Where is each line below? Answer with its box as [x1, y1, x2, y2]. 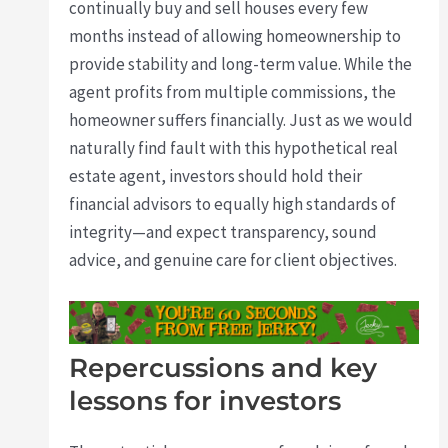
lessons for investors [69, 385, 342, 418]
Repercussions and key [69, 352, 378, 385]
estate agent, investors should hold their [69, 164, 363, 187]
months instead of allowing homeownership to [69, 24, 402, 47]
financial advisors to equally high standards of [69, 192, 397, 215]
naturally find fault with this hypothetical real [69, 136, 399, 159]
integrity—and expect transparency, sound [69, 220, 378, 243]
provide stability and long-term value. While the [69, 52, 413, 75]
